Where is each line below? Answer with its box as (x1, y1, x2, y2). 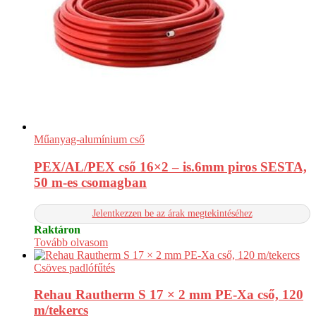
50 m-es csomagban (34, 174, 147, 190)
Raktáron (34, 223, 80, 236)
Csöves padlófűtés (34, 261, 115, 274)
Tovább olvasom (34, 236, 108, 248)
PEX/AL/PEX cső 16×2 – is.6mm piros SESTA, (34, 159, 307, 174)
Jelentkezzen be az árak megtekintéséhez (92, 207, 253, 219)
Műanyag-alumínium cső (34, 133, 145, 146)
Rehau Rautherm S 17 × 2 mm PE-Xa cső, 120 (34, 287, 303, 303)
